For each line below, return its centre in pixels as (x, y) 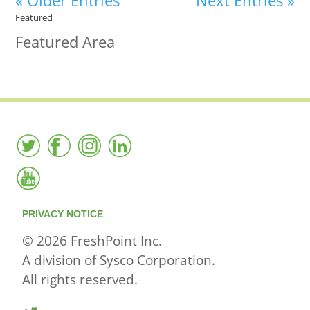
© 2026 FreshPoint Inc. (92, 241)
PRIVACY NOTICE (63, 215)
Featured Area (65, 42)
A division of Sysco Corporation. (119, 260)
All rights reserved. (80, 280)
